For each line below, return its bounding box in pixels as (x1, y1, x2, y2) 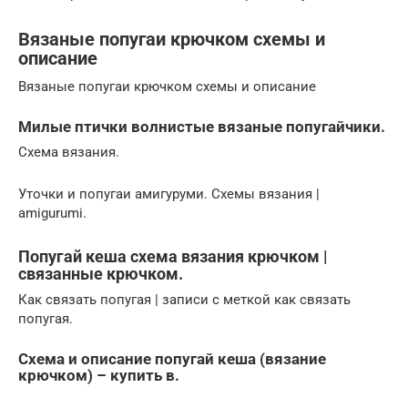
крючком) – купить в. (18, 367, 179, 384)
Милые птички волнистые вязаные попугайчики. (18, 117, 385, 136)
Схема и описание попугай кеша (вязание (18, 351, 326, 368)
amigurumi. (18, 205, 87, 221)
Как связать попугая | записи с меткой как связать (18, 291, 351, 308)
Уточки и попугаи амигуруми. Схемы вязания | (18, 186, 320, 202)
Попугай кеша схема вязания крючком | (18, 247, 328, 266)
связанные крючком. (18, 264, 183, 283)
